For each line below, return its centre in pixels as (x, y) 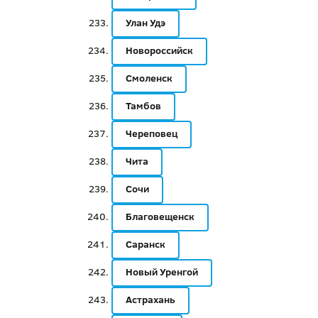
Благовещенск (160, 216)
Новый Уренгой (161, 272)
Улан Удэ (145, 23)
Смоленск (149, 78)
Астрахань (150, 300)
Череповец (151, 133)
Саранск (145, 244)
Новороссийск (159, 50)
